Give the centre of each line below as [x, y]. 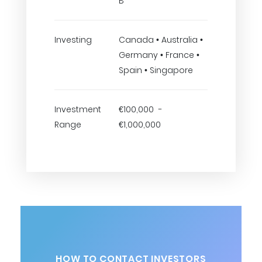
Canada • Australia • [161, 40]
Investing [73, 40]
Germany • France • [159, 55]
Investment [78, 109]
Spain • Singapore [156, 70]
